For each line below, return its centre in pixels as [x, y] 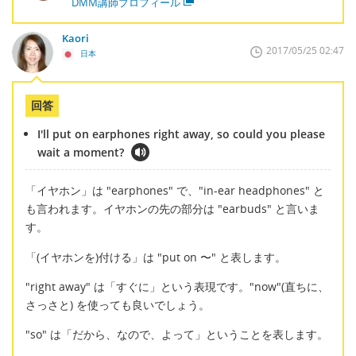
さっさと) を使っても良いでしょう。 [118, 304]
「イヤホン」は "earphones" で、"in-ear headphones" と [175, 191]
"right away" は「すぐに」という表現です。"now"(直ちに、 [177, 286]
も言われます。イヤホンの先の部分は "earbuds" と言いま [172, 209]
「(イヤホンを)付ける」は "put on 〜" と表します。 [156, 257]
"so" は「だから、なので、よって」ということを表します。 [177, 335]
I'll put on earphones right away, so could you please [181, 133]
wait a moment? [81, 152]
